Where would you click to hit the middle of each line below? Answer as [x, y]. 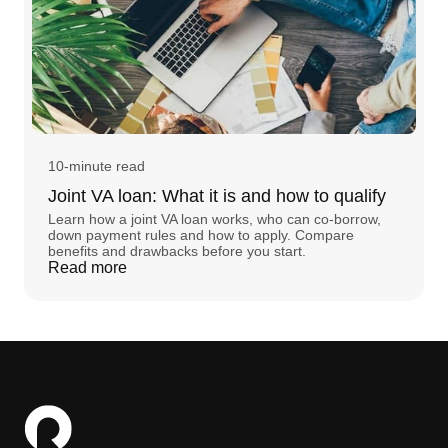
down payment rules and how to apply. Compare [201, 234]
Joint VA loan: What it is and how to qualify [217, 195]
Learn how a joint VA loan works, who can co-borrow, [214, 218]
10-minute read [96, 165]
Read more [87, 267]
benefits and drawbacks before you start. [177, 250]
